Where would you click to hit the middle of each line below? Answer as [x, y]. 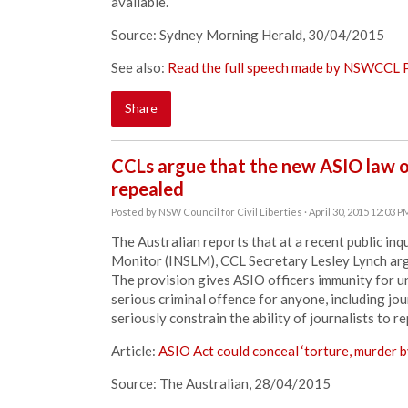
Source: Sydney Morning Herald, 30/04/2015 [248, 35]
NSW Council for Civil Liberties [230, 212]
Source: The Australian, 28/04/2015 [221, 383]
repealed [148, 189]
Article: [135, 351]
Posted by [135, 212]
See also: [139, 67]
